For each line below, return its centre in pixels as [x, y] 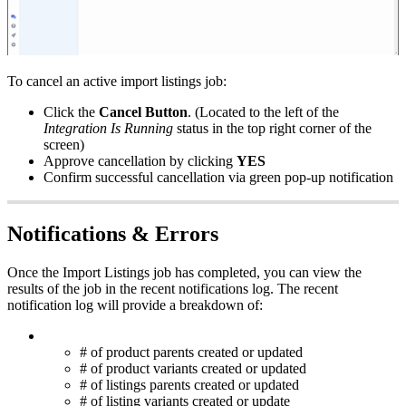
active [100, 81]
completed [227, 272]
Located [222, 111]
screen [62, 144]
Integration [75, 128]
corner [317, 128]
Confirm [68, 177]
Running [149, 128]
